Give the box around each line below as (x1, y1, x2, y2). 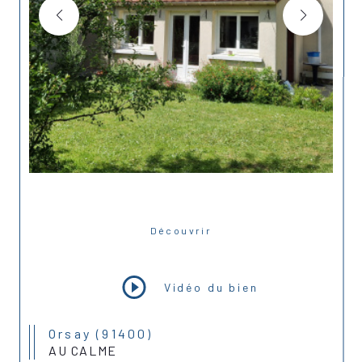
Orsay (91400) (58, 325, 154, 341)
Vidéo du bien (163, 280, 259, 295)
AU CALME (48, 342, 117, 358)
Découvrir (158, 225, 213, 236)
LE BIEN (139, 238, 223, 253)
